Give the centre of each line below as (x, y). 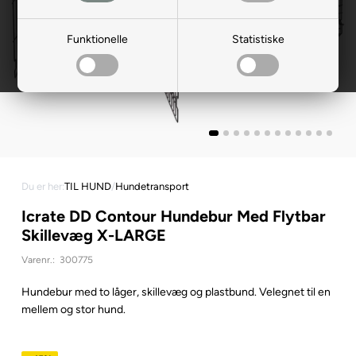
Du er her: (43, 186)
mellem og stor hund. (73, 309)
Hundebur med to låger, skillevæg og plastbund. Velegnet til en (176, 292)
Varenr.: (38, 259)
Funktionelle (98, 39)
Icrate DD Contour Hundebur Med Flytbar (173, 216)
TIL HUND (87, 186)
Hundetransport (152, 186)
